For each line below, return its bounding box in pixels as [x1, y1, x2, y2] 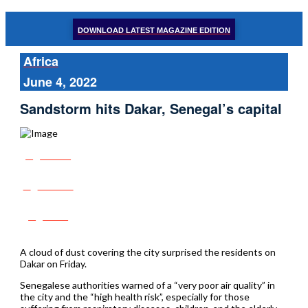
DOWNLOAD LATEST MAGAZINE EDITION [78, 25, 230, 34]
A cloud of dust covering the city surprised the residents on [19, 245, 276, 258]
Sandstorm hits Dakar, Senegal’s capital [19, 98, 282, 119]
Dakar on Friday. [19, 257, 87, 269]
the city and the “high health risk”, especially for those [19, 290, 250, 302]
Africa [23, 52, 58, 70]
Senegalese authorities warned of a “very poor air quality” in [19, 278, 275, 291]
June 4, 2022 [23, 73, 97, 91]
